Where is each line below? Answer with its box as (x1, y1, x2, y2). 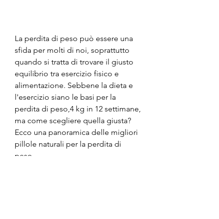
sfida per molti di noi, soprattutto (15, 45, 130, 55)
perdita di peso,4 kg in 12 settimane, (15, 104, 141, 113)
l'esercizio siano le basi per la (15, 92, 116, 102)
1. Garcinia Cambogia (15, 197, 89, 207)
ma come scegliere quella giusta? (15, 115, 131, 125)
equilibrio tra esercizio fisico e (15, 68, 119, 78)
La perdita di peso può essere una (15, 33, 133, 43)
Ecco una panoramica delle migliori (15, 127, 138, 137)
